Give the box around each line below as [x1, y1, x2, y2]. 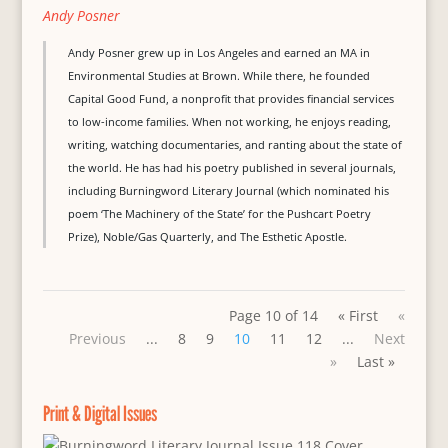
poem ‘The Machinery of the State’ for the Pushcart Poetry [67, 206, 371, 221]
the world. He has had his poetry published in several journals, [67, 160, 396, 175]
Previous [69, 329, 127, 348]
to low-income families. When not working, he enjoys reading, [67, 114, 391, 129]
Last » [357, 352, 396, 371]
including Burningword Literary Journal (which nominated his [67, 183, 389, 198]
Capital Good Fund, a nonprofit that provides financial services [67, 91, 394, 106]
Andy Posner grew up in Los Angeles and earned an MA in [67, 45, 370, 60]
